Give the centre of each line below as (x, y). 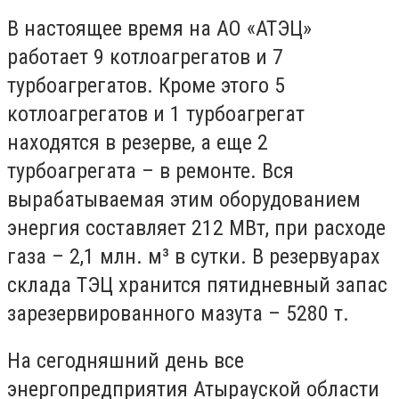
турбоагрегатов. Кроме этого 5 (146, 85)
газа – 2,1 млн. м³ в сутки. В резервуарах (194, 256)
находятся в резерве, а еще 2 (138, 142)
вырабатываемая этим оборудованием (184, 199)
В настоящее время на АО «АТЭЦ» (159, 28)
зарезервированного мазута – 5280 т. (178, 313)
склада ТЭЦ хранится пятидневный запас (197, 285)
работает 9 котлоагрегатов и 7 (145, 57)
